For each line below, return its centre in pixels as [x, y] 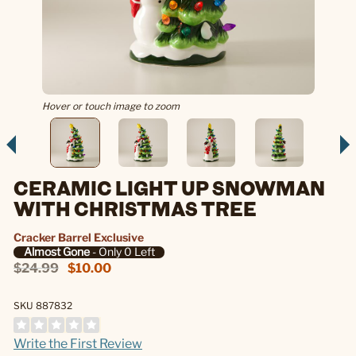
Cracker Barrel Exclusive [79, 237]
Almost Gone [56, 252]
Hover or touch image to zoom [110, 106]
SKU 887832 [43, 305]
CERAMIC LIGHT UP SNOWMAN [169, 187]
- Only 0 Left [122, 252]
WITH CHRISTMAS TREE [135, 208]
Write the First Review [78, 343]
